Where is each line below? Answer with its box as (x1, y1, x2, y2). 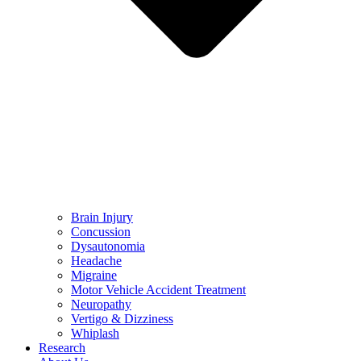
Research (39, 341, 85, 355)
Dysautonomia (71, 239, 145, 254)
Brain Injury (71, 210, 133, 225)
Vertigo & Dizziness (71, 312, 173, 326)
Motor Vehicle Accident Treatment (71, 283, 246, 297)
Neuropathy (71, 297, 131, 312)
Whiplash (71, 326, 119, 341)
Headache (71, 254, 122, 268)
